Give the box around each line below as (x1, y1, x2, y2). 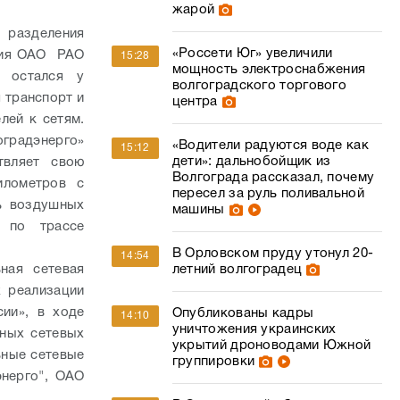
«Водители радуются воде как (171, 139, 369, 152)
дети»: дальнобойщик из (171, 155, 331, 168)
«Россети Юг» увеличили (171, 47, 333, 60)
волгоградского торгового (171, 79, 347, 92)
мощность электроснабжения (171, 63, 366, 76)
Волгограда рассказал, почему (171, 171, 375, 184)
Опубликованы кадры (171, 307, 314, 320)
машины (171, 204, 225, 216)
